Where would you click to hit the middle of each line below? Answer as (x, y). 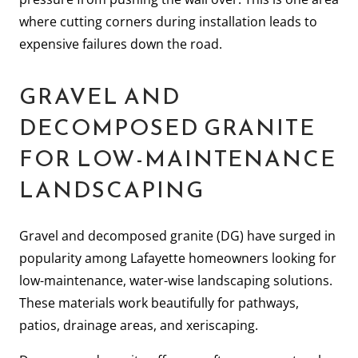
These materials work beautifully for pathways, (159, 302)
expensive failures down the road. (121, 44)
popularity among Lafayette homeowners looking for (178, 258)
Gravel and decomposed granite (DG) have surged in (177, 235)
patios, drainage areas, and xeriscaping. (139, 325)
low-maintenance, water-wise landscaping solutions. (176, 280)
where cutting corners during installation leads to (168, 21)
